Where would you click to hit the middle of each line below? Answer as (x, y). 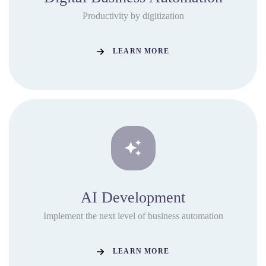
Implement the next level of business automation (133, 216)
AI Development (133, 197)
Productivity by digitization (133, 15)
